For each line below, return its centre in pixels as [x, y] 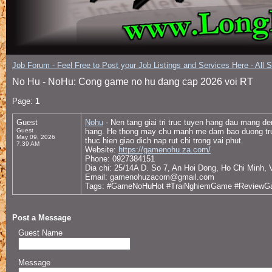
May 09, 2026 [36, 137]
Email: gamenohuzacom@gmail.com [150, 177]
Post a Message [42, 218]
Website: [102, 150]
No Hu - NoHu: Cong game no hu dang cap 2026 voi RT [133, 82]
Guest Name [40, 233]
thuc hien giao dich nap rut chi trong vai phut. [164, 141]
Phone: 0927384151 [120, 159]
